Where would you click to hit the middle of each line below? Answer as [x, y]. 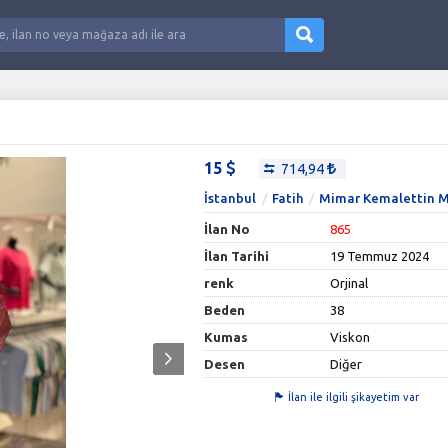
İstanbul [230, 197]
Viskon [350, 336]
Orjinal [349, 282]
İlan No [227, 228]
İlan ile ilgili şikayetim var [354, 396]
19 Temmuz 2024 [380, 255]
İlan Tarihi [237, 255]
